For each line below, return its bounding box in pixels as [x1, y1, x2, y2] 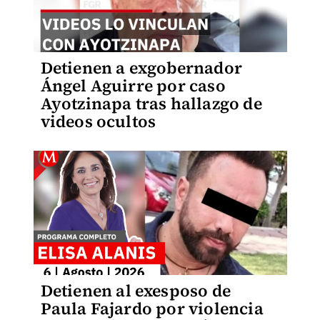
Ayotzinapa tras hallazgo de [40, 92, 262, 115]
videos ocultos [40, 110, 156, 133]
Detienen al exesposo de [40, 279, 231, 302]
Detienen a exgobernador [40, 56, 243, 79]
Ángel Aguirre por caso [40, 74, 226, 97]
